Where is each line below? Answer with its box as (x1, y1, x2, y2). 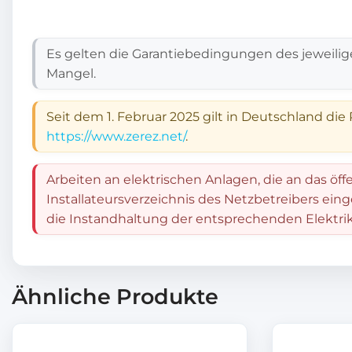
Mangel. (46, 65, 96, 81)
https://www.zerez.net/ (46, 128, 185, 144)
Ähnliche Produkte (12, 283, 218, 310)
